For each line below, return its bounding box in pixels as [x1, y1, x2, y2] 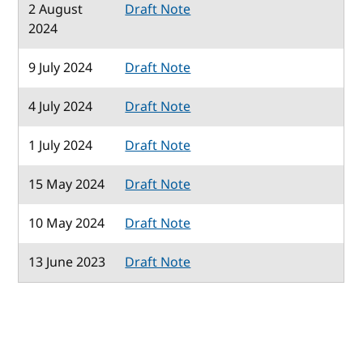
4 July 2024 [28, 96, 93, 117]
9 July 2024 [28, 58, 93, 78]
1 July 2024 [28, 135, 93, 156]
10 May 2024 [28, 213, 105, 233]
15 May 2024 [28, 174, 105, 194]
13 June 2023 [28, 252, 106, 272]
